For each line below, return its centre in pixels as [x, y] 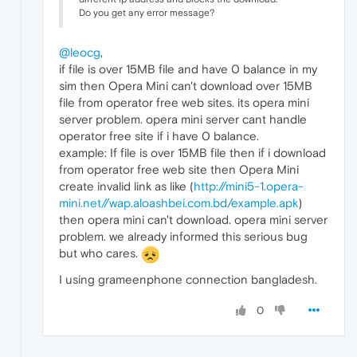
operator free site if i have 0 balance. [159, 135]
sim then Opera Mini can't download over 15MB [186, 85]
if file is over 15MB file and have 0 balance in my [188, 69]
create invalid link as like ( [126, 186]
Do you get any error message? [147, 12]
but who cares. [100, 253]
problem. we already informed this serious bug [183, 236]
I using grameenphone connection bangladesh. [188, 279]
